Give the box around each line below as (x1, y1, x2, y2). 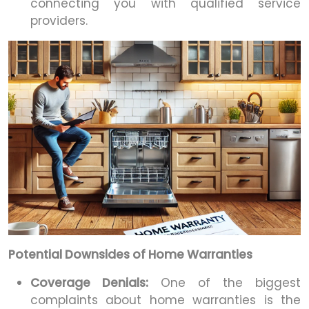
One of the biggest (148, 275, 301, 292)
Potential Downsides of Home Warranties (8, 246, 252, 263)
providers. (30, 12, 88, 29)
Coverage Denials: (30, 275, 148, 292)
